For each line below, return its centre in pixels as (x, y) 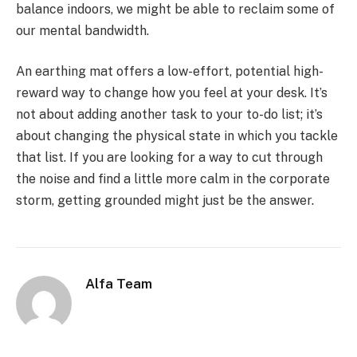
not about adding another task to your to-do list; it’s (169, 115)
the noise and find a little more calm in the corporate (173, 179)
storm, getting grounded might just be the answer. (165, 201)
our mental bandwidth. (82, 30)
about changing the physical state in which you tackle (177, 136)
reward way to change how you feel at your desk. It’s (172, 93)
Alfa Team (119, 284)
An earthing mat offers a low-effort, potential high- (170, 72)
